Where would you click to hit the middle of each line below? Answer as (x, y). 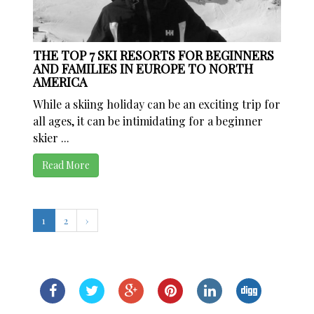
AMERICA (60, 82)
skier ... (52, 138)
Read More (66, 165)
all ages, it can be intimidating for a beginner (148, 121)
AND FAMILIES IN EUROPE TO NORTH (143, 69)
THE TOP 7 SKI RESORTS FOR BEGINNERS (154, 56)
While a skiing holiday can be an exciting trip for (157, 104)
